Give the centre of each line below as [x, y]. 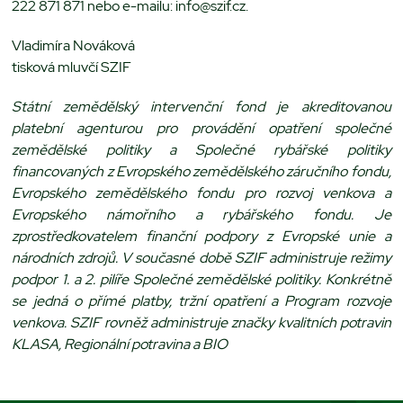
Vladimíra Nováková [74, 45]
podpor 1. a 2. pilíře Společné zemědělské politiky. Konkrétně [201, 279]
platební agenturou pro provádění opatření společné [201, 128]
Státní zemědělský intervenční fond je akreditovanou [201, 106]
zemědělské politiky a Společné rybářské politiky [201, 149]
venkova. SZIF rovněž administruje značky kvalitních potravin [201, 322]
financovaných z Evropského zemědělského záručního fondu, [201, 171]
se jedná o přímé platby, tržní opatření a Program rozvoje [201, 300]
